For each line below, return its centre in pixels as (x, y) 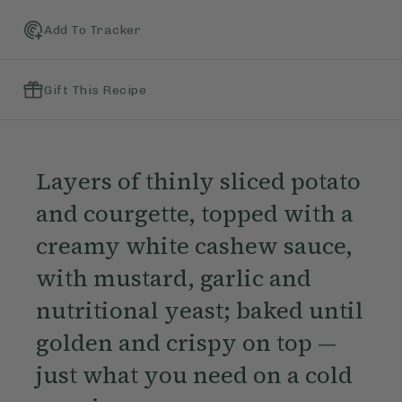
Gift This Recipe (95, 90)
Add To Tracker (92, 30)
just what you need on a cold (194, 376)
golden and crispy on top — (186, 343)
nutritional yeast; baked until (199, 311)
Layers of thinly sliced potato (198, 182)
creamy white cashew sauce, (194, 246)
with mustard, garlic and (173, 279)
